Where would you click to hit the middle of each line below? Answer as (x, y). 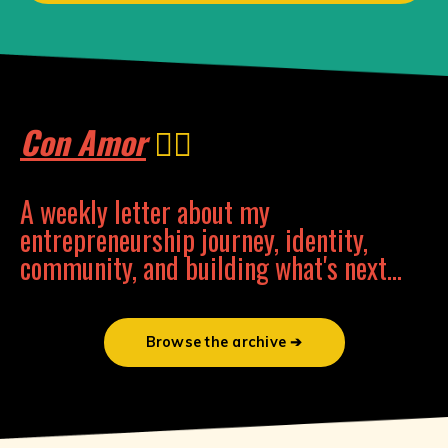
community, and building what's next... (211, 267)
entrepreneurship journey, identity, (194, 239)
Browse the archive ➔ (224, 341)
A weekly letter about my (145, 211)
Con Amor (83, 141)
